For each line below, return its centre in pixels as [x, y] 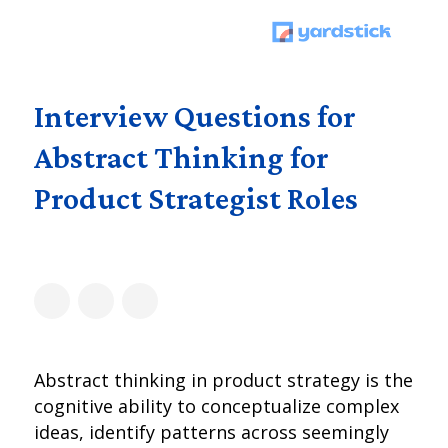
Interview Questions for [195, 116]
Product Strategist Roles [196, 198]
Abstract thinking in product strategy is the [224, 380]
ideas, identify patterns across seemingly [212, 432]
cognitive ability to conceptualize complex [217, 406]
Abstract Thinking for [182, 157]
